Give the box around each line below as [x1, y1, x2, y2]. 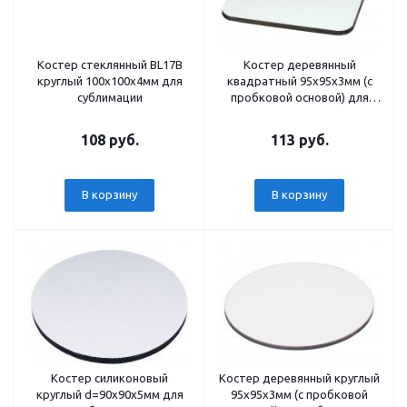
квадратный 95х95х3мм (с [226, 74, 372, 87]
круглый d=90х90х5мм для [35, 388, 184, 401]
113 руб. [270, 132, 329, 148]
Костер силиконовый [51, 372, 168, 384]
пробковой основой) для [230, 91, 369, 104]
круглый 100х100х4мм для [36, 74, 183, 87]
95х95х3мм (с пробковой [231, 388, 368, 401]
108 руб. [80, 132, 139, 148]
